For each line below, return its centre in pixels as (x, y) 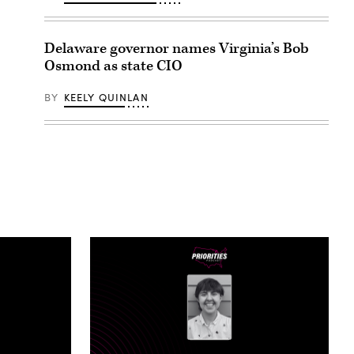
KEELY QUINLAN (106, 97)
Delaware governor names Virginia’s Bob (177, 48)
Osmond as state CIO (113, 66)
